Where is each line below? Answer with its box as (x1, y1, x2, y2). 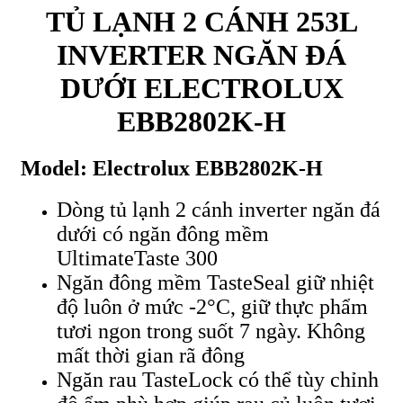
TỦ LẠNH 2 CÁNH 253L (45, 4, 358, 38)
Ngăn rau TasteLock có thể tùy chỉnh (57, 367, 379, 391)
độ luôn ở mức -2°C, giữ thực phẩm (57, 294, 368, 318)
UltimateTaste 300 (57, 246, 218, 270)
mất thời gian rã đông (57, 343, 245, 367)
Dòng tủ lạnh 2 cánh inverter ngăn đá (57, 197, 381, 221)
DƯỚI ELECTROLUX (59, 71, 344, 104)
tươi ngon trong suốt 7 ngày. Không (57, 318, 365, 343)
